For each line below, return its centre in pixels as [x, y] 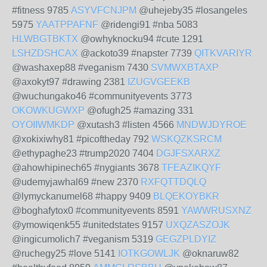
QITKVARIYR [223, 53]
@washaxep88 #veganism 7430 [81, 68]
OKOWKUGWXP [48, 111]
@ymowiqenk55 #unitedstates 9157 [89, 225]
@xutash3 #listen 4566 [125, 125]
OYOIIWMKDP [43, 125]
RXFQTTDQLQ [173, 182]
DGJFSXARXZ [188, 153]
